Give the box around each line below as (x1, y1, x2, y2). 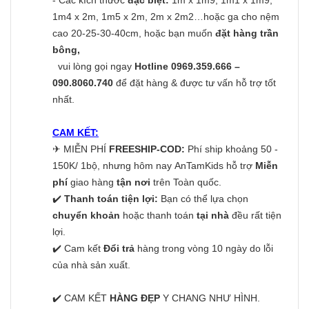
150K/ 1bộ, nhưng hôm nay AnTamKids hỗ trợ (52, 159, 255, 171)
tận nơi (117, 176, 150, 188)
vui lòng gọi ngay (52, 60, 134, 72)
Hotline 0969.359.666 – (134, 60, 240, 72)
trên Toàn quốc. (150, 176, 221, 188)
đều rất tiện (229, 209, 281, 221)
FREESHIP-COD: (106, 143, 188, 154)
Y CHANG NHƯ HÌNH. (160, 292, 260, 303)
